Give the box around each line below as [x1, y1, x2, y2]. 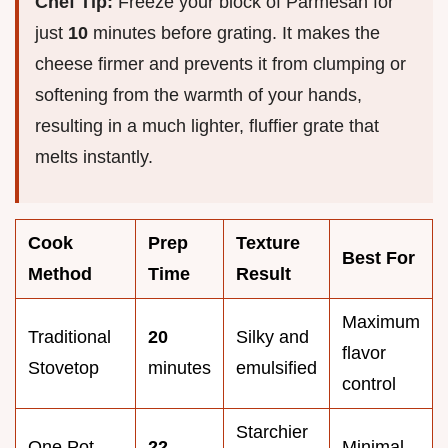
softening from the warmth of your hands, [35, 84, 362, 105]
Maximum [342, 311, 420, 332]
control [342, 373, 396, 394]
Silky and [236, 326, 309, 347]
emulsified [236, 357, 317, 378]
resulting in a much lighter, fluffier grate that [35, 115, 379, 136]
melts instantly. [35, 146, 153, 167]
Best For [342, 247, 415, 268]
